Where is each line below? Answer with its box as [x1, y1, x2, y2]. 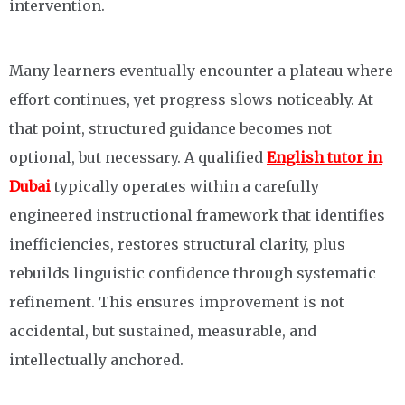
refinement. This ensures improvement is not [9, 293, 344, 312]
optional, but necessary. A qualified [9, 148, 267, 167]
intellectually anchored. [9, 351, 184, 370]
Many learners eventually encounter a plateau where [9, 61, 393, 80]
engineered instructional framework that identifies [9, 206, 385, 225]
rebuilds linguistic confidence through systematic [9, 264, 376, 283]
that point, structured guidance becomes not [9, 119, 332, 138]
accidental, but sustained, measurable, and [9, 322, 316, 341]
